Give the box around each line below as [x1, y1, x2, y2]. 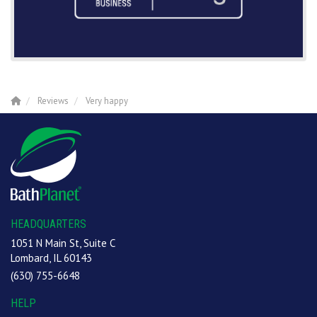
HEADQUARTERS [11, 217, 86, 231]
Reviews [38, 95, 69, 108]
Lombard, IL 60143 [11, 251, 92, 265]
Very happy [86, 95, 128, 108]
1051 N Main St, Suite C [11, 236, 115, 250]
